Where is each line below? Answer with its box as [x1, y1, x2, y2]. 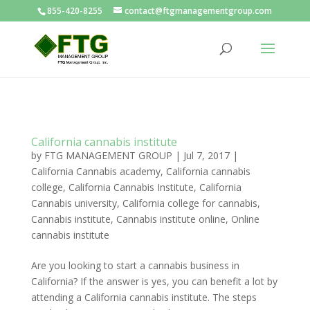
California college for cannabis [122, 197, 257, 210]
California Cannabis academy [30, 165, 161, 178]
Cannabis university [30, 197, 117, 210]
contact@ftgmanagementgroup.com [125, 5, 273, 17]
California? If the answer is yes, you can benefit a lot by [30, 275, 277, 288]
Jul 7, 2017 [183, 149, 230, 162]
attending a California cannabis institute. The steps [30, 291, 257, 304]
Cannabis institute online [116, 212, 226, 226]
